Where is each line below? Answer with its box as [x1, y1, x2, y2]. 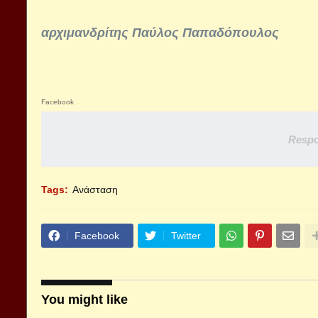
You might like [41, 292, 128, 307]
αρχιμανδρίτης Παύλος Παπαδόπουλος [41, 26, 279, 40]
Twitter [171, 230, 201, 241]
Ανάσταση [72, 184, 118, 195]
